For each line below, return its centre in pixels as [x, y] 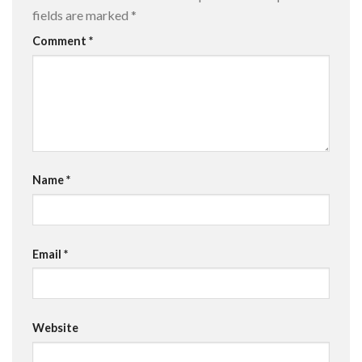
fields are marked [82, 15]
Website [55, 327]
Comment [61, 41]
